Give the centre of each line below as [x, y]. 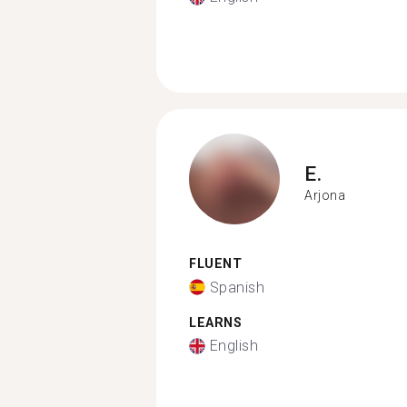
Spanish [237, 287]
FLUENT [215, 264]
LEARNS [215, 323]
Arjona [325, 195]
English [233, 346]
